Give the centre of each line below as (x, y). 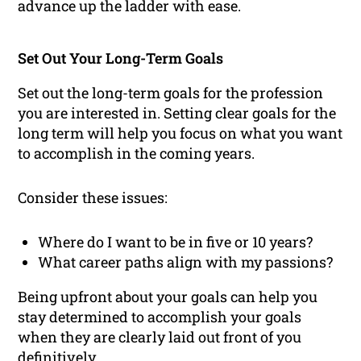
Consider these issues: (93, 197)
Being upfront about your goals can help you (168, 296)
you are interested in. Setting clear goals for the (177, 112)
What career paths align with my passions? (186, 261)
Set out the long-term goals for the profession (171, 92)
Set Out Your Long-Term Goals (121, 58)
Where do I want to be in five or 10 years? (176, 241)
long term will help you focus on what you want (180, 133)
